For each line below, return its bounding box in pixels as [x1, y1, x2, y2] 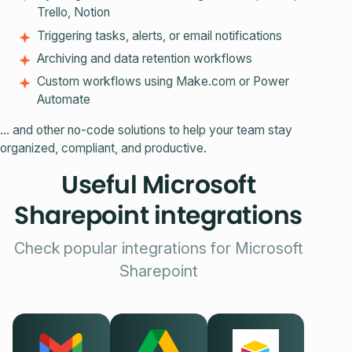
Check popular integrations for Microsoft [13, 238, 303, 258]
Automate [37, 92, 91, 108]
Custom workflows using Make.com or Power [37, 74, 290, 90]
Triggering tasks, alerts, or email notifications [37, 27, 283, 43]
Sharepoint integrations [14, 197, 302, 233]
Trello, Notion [37, 5, 111, 20]
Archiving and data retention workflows [37, 50, 253, 66]
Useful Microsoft [61, 167, 256, 202]
